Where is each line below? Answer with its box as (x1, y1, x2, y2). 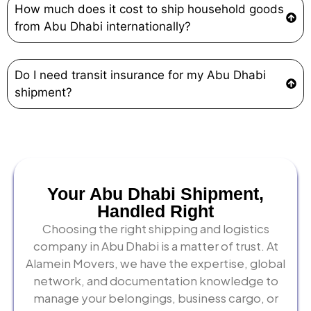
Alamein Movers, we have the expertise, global (26, 255, 285, 271)
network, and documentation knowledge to (33, 272, 278, 288)
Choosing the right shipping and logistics (42, 220, 269, 236)
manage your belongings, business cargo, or (33, 289, 278, 305)
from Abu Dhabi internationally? (15, 19, 191, 33)
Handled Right (97, 201, 214, 221)
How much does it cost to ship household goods (15, 1, 284, 16)
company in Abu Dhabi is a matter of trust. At (33, 237, 278, 253)
